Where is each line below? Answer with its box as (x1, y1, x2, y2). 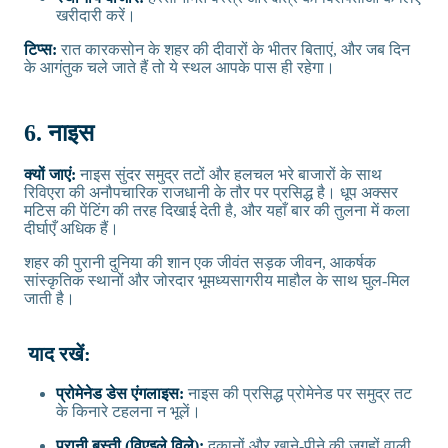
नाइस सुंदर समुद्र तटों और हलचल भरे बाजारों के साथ (76, 165, 382, 183)
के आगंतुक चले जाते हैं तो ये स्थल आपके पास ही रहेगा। (24, 58, 335, 76)
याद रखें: (27, 342, 91, 365)
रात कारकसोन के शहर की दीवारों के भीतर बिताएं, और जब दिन (61, 40, 410, 58)
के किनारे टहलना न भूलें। (56, 402, 201, 420)
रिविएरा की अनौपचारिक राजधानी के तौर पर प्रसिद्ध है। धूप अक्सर (24, 183, 398, 201)
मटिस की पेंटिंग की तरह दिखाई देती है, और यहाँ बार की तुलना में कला (24, 201, 410, 219)
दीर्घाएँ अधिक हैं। (24, 219, 123, 237)
